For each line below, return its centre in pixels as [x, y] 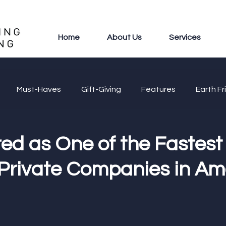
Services [185, 37]
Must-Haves [39, 89]
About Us [125, 37]
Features [158, 89]
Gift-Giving [101, 89]
